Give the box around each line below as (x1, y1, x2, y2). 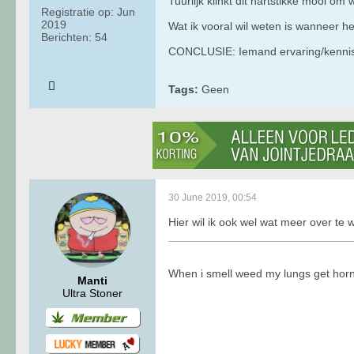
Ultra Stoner (62, 286, 122, 299)
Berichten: (41, 30, 92, 43)
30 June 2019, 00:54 (168, 191, 257, 203)
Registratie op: (41, 5, 114, 18)
